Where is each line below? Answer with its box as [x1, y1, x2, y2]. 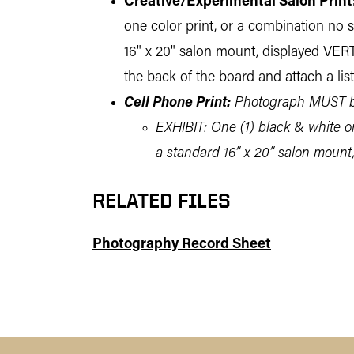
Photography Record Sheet [92, 237, 271, 252]
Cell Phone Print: [124, 96, 231, 111]
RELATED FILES [92, 190, 231, 212]
